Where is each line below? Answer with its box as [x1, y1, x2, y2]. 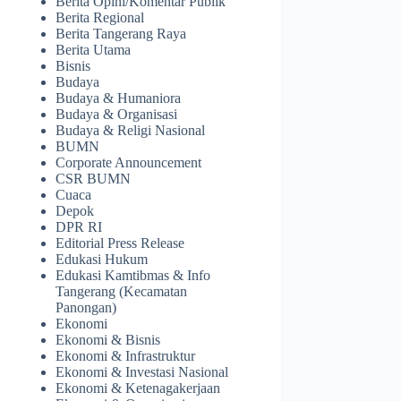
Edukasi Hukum [55, 252, 149, 268]
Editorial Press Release [55, 235, 185, 252]
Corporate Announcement [55, 155, 202, 171]
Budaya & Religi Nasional [55, 123, 206, 139]
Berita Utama [55, 42, 132, 58]
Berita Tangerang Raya [55, 26, 187, 42]
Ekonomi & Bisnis [55, 332, 161, 348]
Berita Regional [55, 10, 145, 26]
